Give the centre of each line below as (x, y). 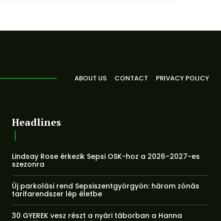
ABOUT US (91, 78)
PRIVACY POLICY (183, 78)
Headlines (37, 122)
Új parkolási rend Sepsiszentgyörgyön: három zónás (106, 186)
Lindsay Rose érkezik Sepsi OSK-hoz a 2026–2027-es (106, 156)
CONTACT (131, 78)
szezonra (28, 164)
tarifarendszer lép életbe (57, 194)
